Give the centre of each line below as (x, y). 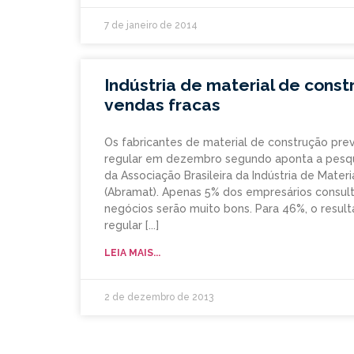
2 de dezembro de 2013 (159, 298)
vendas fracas (162, 105)
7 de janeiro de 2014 (151, 26)
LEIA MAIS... (132, 253)
